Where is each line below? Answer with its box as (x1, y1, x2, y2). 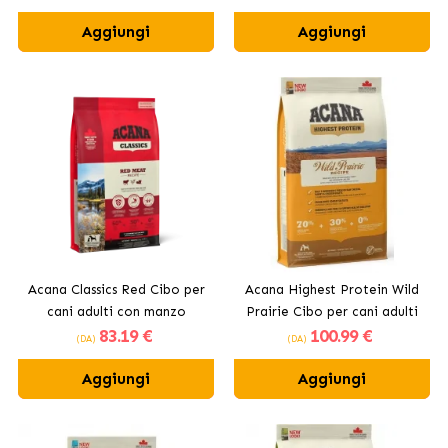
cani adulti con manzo (46, 303, 186, 319)
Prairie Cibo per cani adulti (246, 303, 418, 319)
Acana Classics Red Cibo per (27, 281, 205, 297)
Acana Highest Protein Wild (245, 281, 419, 297)
